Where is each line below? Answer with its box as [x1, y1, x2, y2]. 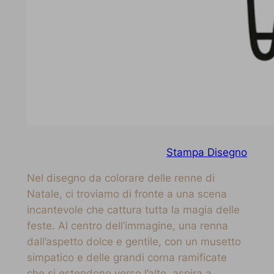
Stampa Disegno [166, 146, 248, 158]
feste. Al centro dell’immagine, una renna [26, 220, 228, 232]
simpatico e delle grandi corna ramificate [26, 251, 227, 264]
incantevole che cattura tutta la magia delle [26, 204, 240, 217]
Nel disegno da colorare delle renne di [26, 172, 215, 185]
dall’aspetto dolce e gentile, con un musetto [26, 235, 241, 248]
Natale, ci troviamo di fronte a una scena [26, 188, 227, 201]
